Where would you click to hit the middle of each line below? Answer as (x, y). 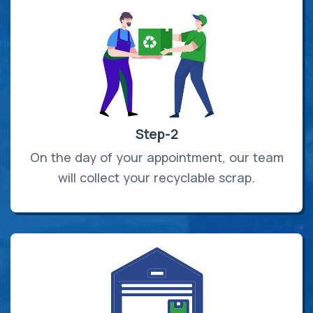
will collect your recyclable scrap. (156, 178)
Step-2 (156, 134)
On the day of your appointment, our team (156, 158)
